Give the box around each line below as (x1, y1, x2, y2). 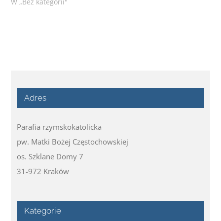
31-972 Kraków (17, 166, 70, 176)
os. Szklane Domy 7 (17, 151, 84, 161)
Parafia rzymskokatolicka (17, 121, 102, 132)
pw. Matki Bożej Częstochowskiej (17, 136, 129, 147)
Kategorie (24, 205, 62, 216)
